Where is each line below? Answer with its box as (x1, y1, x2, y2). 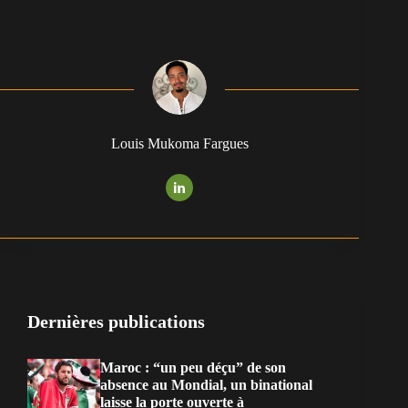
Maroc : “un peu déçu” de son (100, 360, 286, 376)
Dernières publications (27, 311, 205, 332)
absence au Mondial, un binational (100, 377, 312, 393)
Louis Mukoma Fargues (110, 136, 249, 152)
